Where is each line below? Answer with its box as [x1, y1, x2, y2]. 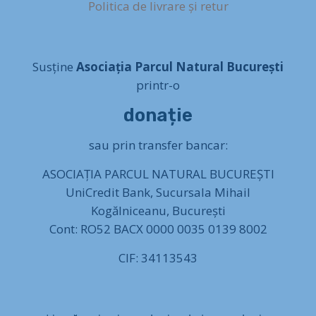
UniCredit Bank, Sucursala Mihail [66, 183, 250, 200]
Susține [32, 58, 76, 75]
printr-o [136, 76, 180, 93]
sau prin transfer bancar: [88, 136, 228, 153]
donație [123, 104, 193, 126]
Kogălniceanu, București [90, 202, 226, 219]
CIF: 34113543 [119, 249, 197, 266]
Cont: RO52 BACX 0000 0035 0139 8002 [49, 220, 267, 237]
